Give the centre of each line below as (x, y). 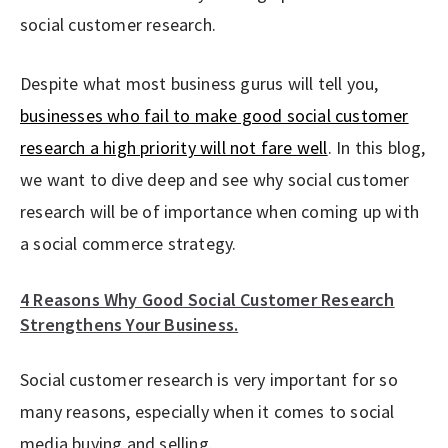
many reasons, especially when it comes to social (207, 411)
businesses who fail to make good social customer (214, 115)
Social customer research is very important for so (209, 379)
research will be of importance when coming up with (220, 211)
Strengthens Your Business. (129, 324)
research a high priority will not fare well (174, 147)
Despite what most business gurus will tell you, (199, 83)
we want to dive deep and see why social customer (215, 179)
